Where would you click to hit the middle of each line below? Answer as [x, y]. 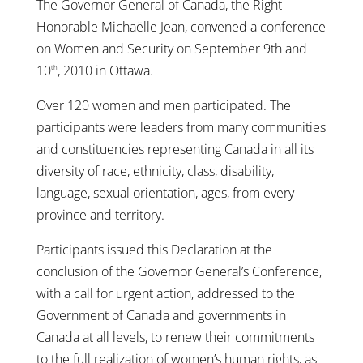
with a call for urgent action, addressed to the [165, 293]
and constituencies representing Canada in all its [175, 149]
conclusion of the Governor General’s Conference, [179, 271]
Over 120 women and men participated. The [163, 105]
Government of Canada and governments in [161, 315]
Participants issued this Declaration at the [154, 249]
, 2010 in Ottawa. [105, 70]
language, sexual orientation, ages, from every [165, 192]
